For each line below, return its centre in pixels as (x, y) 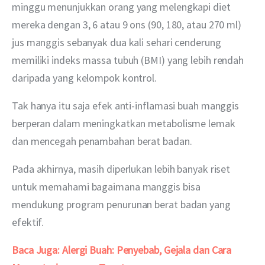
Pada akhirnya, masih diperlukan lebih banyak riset (122, 169)
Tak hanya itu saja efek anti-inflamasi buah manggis (127, 105)
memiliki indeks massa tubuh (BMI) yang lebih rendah (129, 60)
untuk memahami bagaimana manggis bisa (107, 187)
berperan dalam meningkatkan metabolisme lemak (125, 123)
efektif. (28, 222)
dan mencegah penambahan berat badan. (102, 141)
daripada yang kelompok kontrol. (85, 77)
